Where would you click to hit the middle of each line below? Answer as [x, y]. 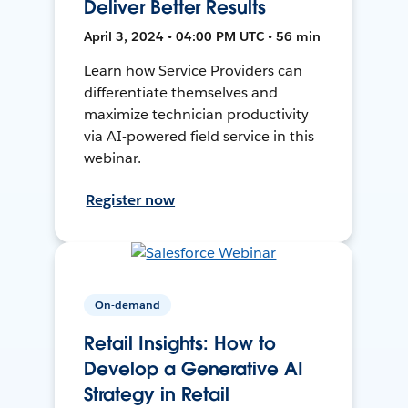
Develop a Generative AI [194, 369]
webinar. [113, 158]
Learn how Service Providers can [193, 70]
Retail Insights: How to [180, 344]
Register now [131, 199]
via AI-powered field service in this [199, 136]
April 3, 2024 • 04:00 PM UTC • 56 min [203, 36]
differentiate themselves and [181, 92]
